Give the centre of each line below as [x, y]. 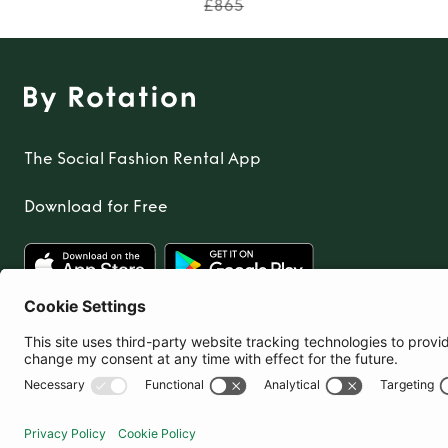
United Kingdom [119, 369]
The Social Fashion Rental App [142, 158]
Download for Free [96, 206]
